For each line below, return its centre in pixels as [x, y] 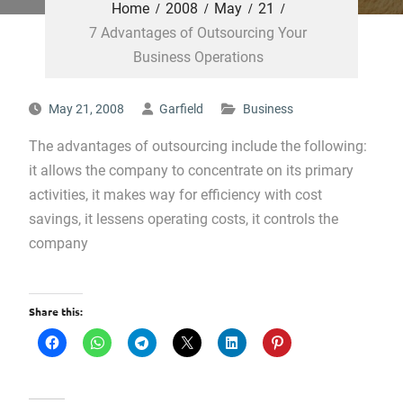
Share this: [55, 311]
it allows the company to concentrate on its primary [191, 170]
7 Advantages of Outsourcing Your [198, 33]
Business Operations [198, 57]
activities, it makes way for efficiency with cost [175, 195]
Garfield [181, 109]
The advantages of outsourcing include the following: [197, 146]
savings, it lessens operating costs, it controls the [183, 219]
